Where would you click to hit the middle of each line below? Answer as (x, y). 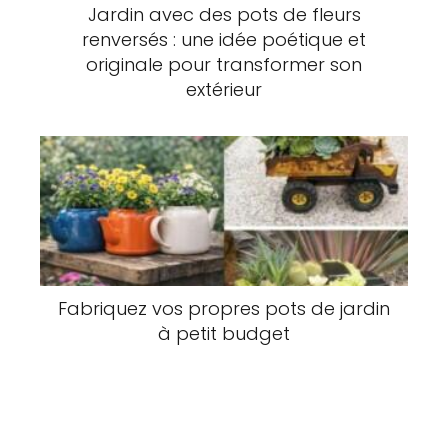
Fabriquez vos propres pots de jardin (224, 308)
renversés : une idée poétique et (224, 40)
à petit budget (224, 333)
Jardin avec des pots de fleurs (224, 15)
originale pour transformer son (224, 65)
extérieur (224, 90)
